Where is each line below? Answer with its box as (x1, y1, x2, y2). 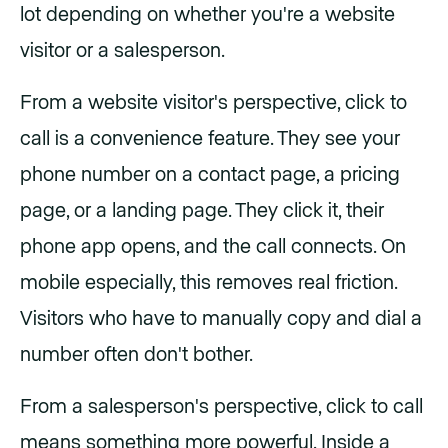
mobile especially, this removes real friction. (20, 273, 397, 294)
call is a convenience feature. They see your (20, 129, 400, 150)
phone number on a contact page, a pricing (20, 165, 400, 186)
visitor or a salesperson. (20, 41, 225, 62)
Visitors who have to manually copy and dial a (20, 309, 422, 330)
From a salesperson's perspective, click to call (20, 397, 423, 418)
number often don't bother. (20, 345, 253, 366)
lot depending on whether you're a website (20, 5, 395, 26)
